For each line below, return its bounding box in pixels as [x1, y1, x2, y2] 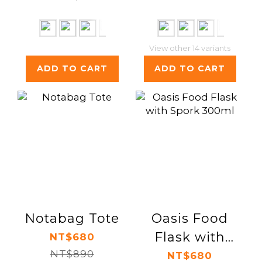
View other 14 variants [149, 43, 231, 53]
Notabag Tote [25, 211, 119, 226]
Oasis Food [151, 211, 229, 226]
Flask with [154, 229, 225, 245]
